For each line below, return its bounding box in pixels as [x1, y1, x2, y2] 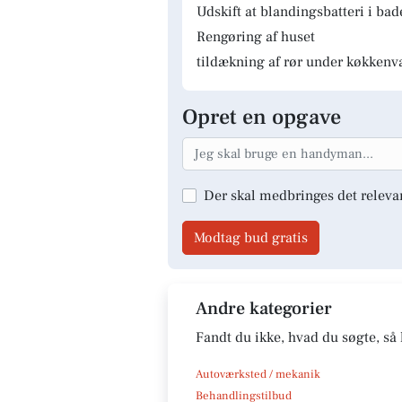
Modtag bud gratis [194, 228, 308, 247]
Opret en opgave [182, 103, 341, 131]
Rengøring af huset [197, 28, 315, 46]
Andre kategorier [196, 296, 332, 320]
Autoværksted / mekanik [196, 366, 320, 381]
